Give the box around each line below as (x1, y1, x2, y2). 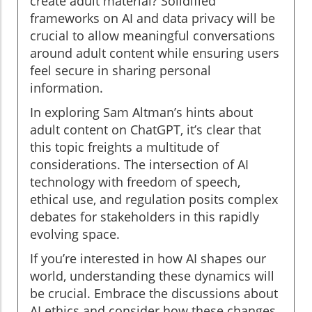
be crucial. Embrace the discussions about (30, 285, 278, 302)
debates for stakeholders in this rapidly (30, 208, 259, 226)
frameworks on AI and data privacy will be (30, 10, 275, 27)
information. (30, 79, 103, 97)
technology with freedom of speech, (30, 173, 240, 191)
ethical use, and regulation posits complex (30, 191, 278, 208)
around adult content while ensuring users (30, 45, 279, 62)
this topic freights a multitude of (30, 139, 219, 156)
